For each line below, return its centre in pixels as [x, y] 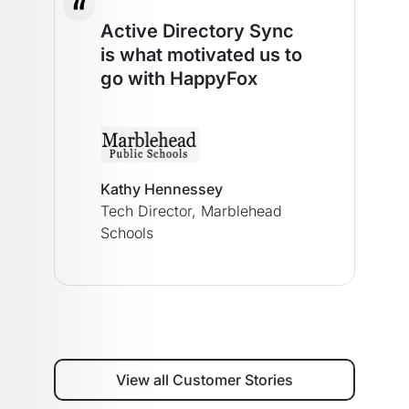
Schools [127, 232]
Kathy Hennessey [162, 189]
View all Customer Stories [204, 379]
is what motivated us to [201, 54]
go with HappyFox [179, 78]
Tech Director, [148, 210]
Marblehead [239, 210]
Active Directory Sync [197, 31]
